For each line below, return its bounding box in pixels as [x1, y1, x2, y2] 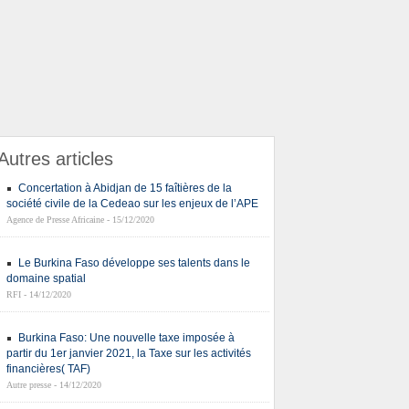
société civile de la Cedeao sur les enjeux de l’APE [6, 197, 258, 210]
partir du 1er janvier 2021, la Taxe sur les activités [6, 347, 251, 360]
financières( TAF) [6, 362, 90, 375]
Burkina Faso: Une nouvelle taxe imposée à [18, 331, 235, 344]
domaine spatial [6, 272, 86, 285]
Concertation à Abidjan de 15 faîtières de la [18, 182, 232, 194]
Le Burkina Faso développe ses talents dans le [18, 257, 250, 269]
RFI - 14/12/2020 [6, 289, 71, 299]
